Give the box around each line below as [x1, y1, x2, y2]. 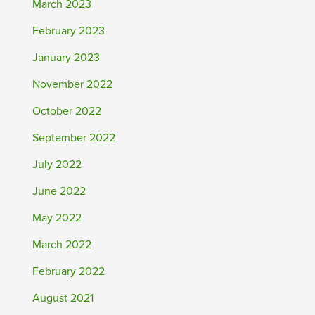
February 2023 [32, 24, 105, 38]
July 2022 [32, 157, 82, 172]
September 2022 [32, 131, 115, 145]
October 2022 [32, 104, 101, 118]
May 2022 [32, 211, 82, 225]
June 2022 [32, 184, 86, 198]
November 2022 [32, 77, 112, 91]
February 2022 [32, 264, 105, 278]
